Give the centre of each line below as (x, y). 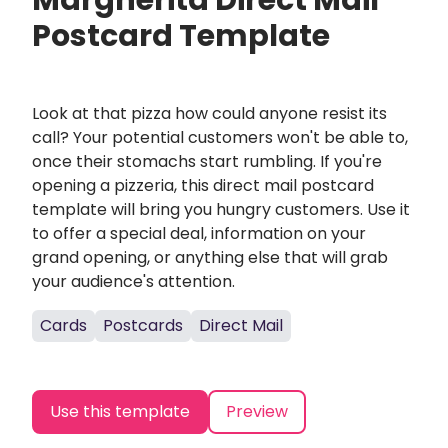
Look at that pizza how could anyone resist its (209, 113)
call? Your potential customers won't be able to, (220, 137)
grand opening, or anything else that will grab (210, 257)
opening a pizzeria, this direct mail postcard (203, 185)
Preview (257, 411)
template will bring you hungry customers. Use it (221, 209)
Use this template (120, 411)
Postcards (143, 325)
